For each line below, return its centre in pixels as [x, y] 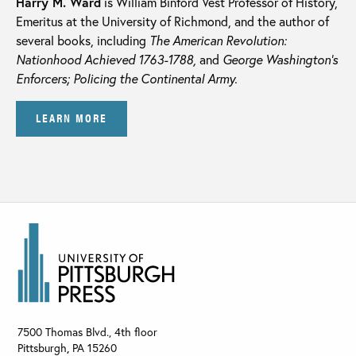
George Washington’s [280, 59]
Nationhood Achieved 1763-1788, [106, 59]
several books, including [83, 40]
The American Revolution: [218, 40]
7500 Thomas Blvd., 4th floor [87, 332]
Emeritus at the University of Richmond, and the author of [172, 21]
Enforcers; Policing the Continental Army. [127, 78]
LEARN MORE [72, 118]
